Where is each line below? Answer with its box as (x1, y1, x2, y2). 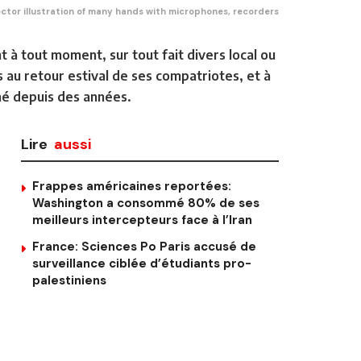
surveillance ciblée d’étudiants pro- (32, 255, 251, 272)
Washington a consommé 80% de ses (32, 194, 259, 211)
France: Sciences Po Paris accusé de (32, 238, 256, 255)
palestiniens (32, 272, 106, 288)
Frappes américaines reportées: (32, 177, 231, 194)
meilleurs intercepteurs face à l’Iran (32, 211, 252, 228)
